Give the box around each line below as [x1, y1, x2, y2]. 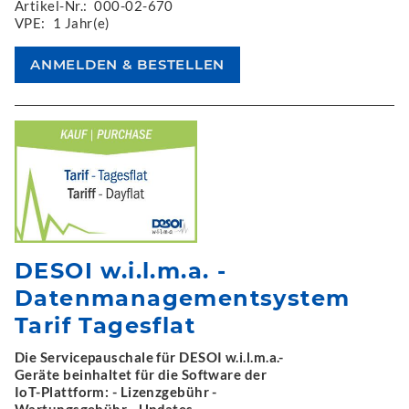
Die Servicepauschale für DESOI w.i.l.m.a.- [15, 348, 284, 365]
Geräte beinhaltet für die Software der [15, 365, 267, 383]
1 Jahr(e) [52, 15, 110, 32]
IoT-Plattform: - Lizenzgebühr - [15, 383, 217, 400]
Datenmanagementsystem [15, 284, 351, 311]
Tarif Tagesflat [15, 311, 195, 339]
